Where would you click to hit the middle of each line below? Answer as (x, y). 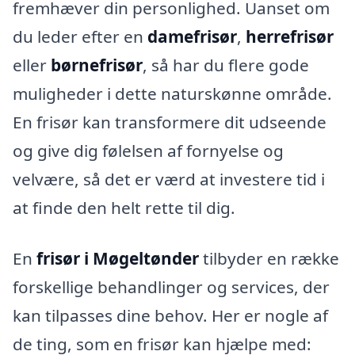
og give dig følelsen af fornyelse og (148, 150)
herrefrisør (290, 36)
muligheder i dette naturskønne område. (172, 93)
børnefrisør (97, 65)
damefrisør (192, 36)
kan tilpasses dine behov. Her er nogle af (170, 315)
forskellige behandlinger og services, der (171, 286)
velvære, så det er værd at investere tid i (169, 179)
